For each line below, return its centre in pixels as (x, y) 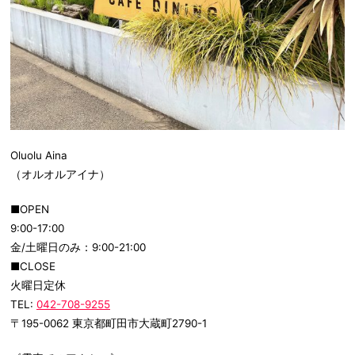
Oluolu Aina (39, 156)
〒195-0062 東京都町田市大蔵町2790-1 (109, 324)
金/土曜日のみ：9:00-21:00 (78, 248)
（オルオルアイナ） (60, 175)
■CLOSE (33, 267)
